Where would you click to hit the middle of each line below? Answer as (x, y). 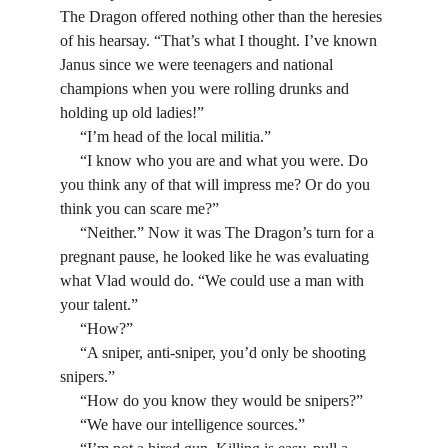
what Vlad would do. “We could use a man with (214, 280)
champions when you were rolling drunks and (206, 88)
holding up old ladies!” (132, 112)
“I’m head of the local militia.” (175, 136)
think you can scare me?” (139, 208)
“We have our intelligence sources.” (192, 424)
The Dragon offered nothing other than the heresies (223, 16)
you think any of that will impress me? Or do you (217, 184)
